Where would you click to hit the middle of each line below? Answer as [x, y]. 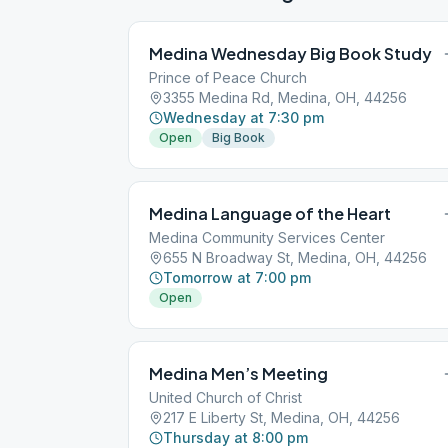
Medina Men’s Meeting [238, 373]
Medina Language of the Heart [270, 213]
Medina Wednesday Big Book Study [290, 53]
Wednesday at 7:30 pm [243, 117]
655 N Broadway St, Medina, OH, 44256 [295, 257]
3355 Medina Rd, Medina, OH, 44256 [285, 97]
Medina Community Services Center [267, 237]
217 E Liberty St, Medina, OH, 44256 [281, 417]
